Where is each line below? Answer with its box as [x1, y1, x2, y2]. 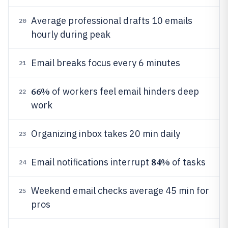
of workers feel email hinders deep [49, 85, 199, 97]
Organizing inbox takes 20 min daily [31, 128, 180, 139]
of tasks [169, 156, 206, 168]
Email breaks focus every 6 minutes [31, 57, 180, 69]
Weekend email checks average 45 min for [31, 185, 209, 196]
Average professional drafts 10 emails [31, 15, 192, 26]
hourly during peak [31, 28, 110, 40]
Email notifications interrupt [31, 156, 151, 168]
